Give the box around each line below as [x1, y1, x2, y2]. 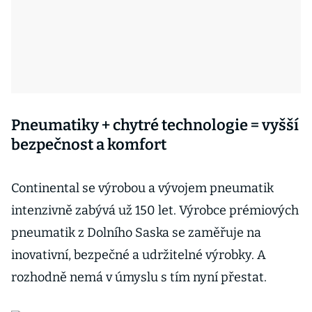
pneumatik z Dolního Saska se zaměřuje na [11, 225, 261, 240]
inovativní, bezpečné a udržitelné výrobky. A [11, 247, 266, 263]
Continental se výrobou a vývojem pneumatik [11, 180, 274, 196]
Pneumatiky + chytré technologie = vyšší [11, 116, 299, 134]
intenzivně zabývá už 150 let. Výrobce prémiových [11, 203, 299, 218]
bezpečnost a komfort [11, 135, 166, 154]
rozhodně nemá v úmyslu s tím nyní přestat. [11, 270, 267, 285]
